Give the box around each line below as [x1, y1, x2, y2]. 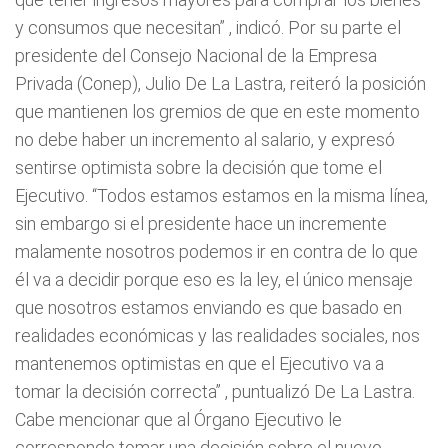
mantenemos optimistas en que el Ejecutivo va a [15, 353, 384, 374]
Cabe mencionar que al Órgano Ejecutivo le [15, 409, 342, 430]
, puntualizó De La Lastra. [221, 381, 415, 402]
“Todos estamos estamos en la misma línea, [92, 185, 428, 206]
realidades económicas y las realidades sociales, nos [15, 325, 420, 346]
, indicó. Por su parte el [225, 17, 401, 38]
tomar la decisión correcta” [15, 381, 221, 402]
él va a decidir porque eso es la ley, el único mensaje [15, 269, 413, 290]
